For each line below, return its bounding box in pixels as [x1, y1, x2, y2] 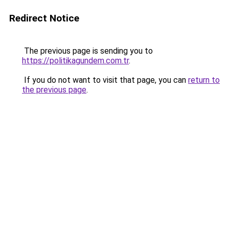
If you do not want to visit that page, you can [22, 75, 188, 85]
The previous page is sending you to [22, 46, 153, 56]
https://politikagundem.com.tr [22, 56, 129, 65]
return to [188, 75, 220, 85]
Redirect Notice [9, 12, 79, 24]
